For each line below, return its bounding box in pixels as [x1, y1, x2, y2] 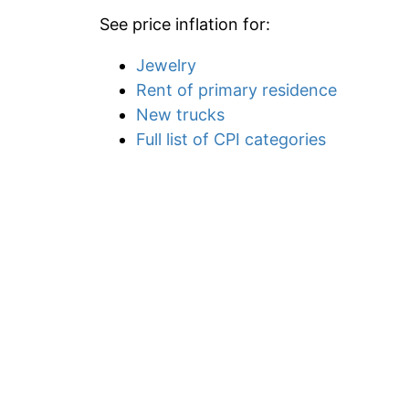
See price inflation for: [100, 15, 270, 34]
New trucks [136, 105, 225, 124]
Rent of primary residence [136, 80, 337, 100]
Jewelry [136, 56, 196, 75]
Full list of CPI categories [136, 130, 326, 149]
